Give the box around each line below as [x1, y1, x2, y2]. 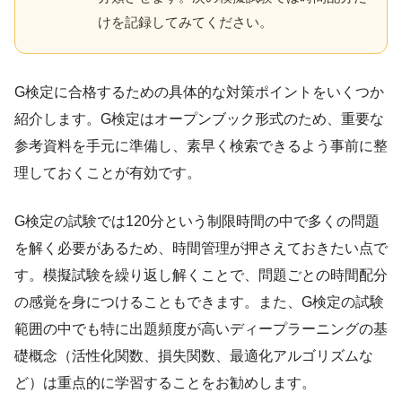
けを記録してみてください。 [98, 14, 273, 31]
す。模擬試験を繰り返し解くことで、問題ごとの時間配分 [14, 267, 388, 284]
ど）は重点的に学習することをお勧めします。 [14, 375, 316, 391]
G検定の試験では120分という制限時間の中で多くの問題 [14, 214, 380, 230]
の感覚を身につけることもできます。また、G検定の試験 [14, 294, 384, 310]
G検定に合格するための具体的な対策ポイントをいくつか [14, 84, 384, 100]
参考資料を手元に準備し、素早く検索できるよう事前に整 [14, 138, 388, 154]
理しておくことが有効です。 [14, 165, 201, 181]
